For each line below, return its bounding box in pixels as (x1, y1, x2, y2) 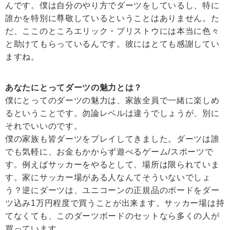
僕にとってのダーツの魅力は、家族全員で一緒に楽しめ (5, 96, 220, 105)
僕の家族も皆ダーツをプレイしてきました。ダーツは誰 (5, 135, 220, 144)
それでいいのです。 (5, 122, 83, 131)
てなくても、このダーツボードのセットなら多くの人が (5, 212, 220, 221)
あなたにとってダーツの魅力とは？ (5, 83, 143, 92)
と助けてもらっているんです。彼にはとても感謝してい (5, 40, 220, 49)
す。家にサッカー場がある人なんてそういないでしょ (5, 173, 211, 182)
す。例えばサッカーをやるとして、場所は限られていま (5, 160, 220, 169)
